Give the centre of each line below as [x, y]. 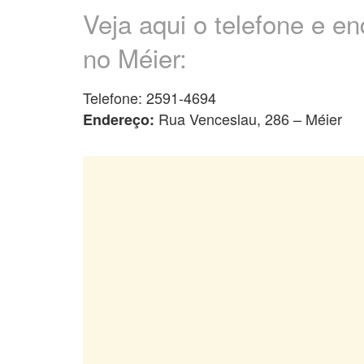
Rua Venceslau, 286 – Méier [250, 119]
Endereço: [121, 120]
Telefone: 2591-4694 [149, 98]
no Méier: [135, 57]
